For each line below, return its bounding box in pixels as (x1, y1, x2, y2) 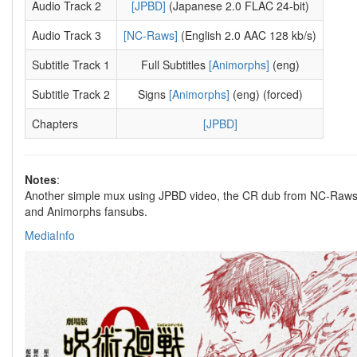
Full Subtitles (140, 57, 209, 73)
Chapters (32, 116, 78, 131)
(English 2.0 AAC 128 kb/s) (178, 27, 316, 43)
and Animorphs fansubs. (25, 203, 147, 219)
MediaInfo (25, 227, 75, 243)
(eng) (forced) (229, 86, 303, 102)
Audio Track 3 (32, 27, 101, 43)
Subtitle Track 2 (32, 86, 110, 102)
